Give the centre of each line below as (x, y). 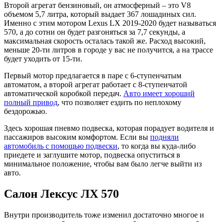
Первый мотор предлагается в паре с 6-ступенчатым (93, 76)
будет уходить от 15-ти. (43, 59)
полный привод (31, 103)
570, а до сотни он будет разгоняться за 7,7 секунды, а (95, 32)
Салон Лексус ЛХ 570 (61, 194)
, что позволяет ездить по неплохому (119, 103)
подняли (165, 137)
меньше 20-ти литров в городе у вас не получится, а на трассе (109, 50)
